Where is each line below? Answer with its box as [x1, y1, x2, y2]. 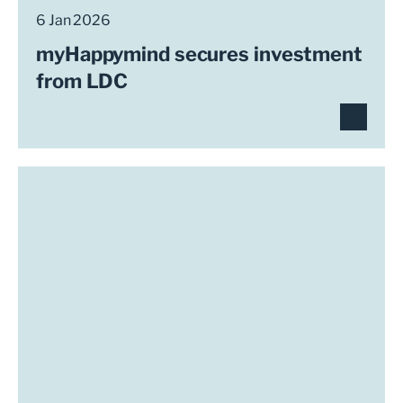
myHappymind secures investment [36, 42, 363, 66]
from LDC [36, 69, 129, 93]
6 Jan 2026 [36, 12, 111, 29]
